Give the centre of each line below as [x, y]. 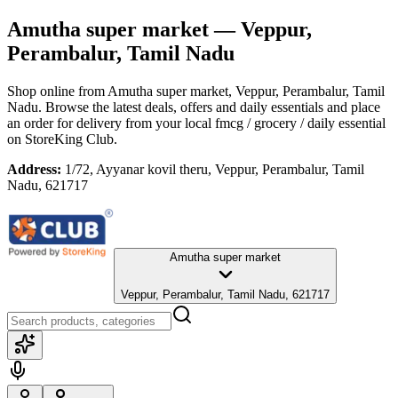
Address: [34, 169]
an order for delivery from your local [109, 123]
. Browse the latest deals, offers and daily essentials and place [209, 107]
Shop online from [57, 91]
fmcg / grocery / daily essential [300, 123]
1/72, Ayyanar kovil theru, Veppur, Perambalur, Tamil [215, 169]
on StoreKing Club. [62, 139]
